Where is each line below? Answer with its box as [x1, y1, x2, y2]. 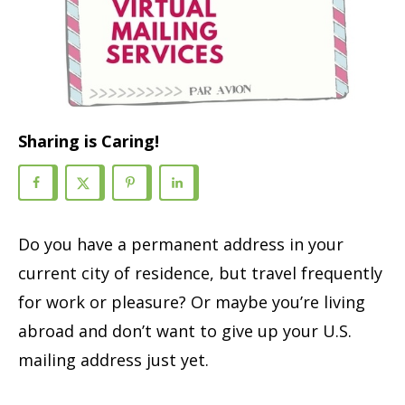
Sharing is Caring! [18, 130, 159, 153]
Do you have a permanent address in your [18, 232, 344, 255]
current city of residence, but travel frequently [18, 261, 382, 284]
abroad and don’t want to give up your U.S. [18, 319, 352, 342]
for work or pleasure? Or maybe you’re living [18, 290, 365, 313]
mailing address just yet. [18, 348, 213, 371]
